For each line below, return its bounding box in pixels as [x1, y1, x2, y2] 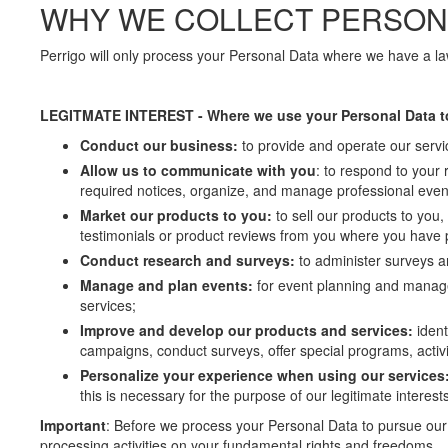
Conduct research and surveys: [80, 250, 299, 270]
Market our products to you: [80, 205, 276, 225]
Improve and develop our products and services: [80, 320, 417, 340]
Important [40, 415, 106, 435]
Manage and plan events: [80, 275, 257, 295]
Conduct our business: [80, 135, 242, 155]
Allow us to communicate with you [80, 160, 316, 180]
